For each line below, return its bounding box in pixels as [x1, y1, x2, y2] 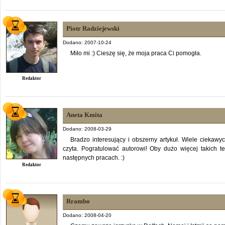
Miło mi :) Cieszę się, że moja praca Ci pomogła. [70, 49, 201, 57]
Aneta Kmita [66, 110, 102, 119]
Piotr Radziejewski [66, 24, 120, 32]
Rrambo [66, 197, 90, 205]
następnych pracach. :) [63, 154, 125, 161]
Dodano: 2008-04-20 [63, 212, 111, 218]
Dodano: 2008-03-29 [63, 126, 111, 132]
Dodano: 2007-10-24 [63, 39, 111, 45]
